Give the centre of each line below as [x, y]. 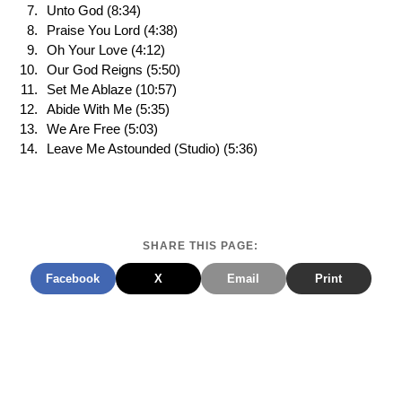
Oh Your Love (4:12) [106, 51]
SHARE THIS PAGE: [201, 246]
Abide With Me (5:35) [108, 110]
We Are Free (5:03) [102, 130]
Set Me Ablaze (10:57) [112, 90]
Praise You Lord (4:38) [112, 31]
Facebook [73, 279]
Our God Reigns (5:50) [114, 70]
